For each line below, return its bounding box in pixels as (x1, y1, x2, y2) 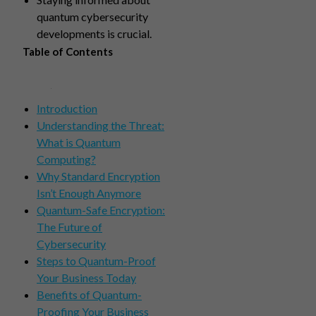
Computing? (37, 152, 96, 166)
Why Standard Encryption (37, 169, 160, 183)
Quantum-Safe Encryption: (37, 203, 165, 217)
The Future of (37, 220, 102, 233)
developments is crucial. (37, 27, 152, 40)
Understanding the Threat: (37, 119, 164, 132)
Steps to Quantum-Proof (37, 254, 156, 267)
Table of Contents (23, 45, 113, 58)
